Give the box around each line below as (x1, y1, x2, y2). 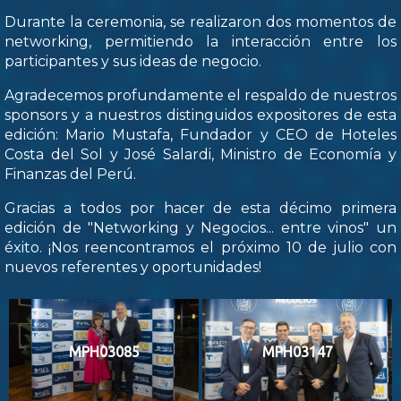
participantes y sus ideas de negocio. (4, 52, 261, 70)
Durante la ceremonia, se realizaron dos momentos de (4, 13, 397, 30)
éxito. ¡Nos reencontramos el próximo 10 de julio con (4, 238, 397, 256)
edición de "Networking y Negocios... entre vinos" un (4, 218, 397, 236)
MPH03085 (68, 344, 140, 361)
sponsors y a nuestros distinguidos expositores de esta (4, 106, 397, 124)
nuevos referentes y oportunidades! (4, 258, 261, 276)
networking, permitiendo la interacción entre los (4, 32, 397, 50)
